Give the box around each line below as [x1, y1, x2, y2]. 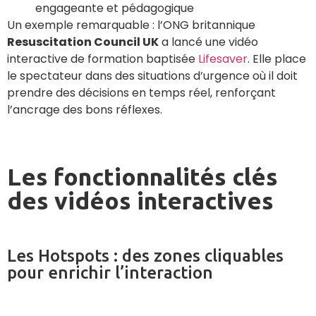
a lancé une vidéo [159, 34, 258, 51]
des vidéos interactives [7, 186, 274, 214]
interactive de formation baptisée [7, 51, 198, 68]
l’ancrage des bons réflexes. [7, 102, 162, 119]
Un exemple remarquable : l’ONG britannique [7, 17, 255, 34]
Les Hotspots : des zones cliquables [7, 245, 284, 265]
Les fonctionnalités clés [7, 162, 278, 190]
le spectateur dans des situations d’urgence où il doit [7, 68, 298, 85]
